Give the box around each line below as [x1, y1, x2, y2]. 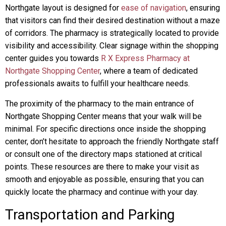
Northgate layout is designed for [5, 3, 121, 13]
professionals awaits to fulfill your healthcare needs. [5, 79, 190, 88]
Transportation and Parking [5, 206, 175, 223]
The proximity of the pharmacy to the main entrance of [5, 99, 194, 108]
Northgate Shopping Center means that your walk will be [5, 111, 202, 121]
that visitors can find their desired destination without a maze [5, 16, 220, 25]
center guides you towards [5, 53, 101, 63]
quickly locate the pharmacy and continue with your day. [5, 187, 198, 197]
